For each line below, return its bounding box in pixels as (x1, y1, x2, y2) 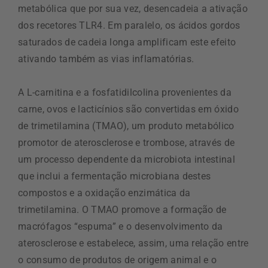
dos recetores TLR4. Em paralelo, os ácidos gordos (18, 20, 240, 32)
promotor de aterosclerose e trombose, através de (18, 137, 235, 149)
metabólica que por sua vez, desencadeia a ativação (18, 3, 248, 15)
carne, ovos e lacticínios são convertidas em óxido (18, 103, 239, 115)
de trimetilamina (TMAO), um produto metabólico (18, 120, 234, 132)
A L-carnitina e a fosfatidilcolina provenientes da (18, 87, 232, 99)
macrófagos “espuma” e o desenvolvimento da (18, 221, 223, 233)
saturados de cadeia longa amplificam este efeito (18, 36, 236, 48)
